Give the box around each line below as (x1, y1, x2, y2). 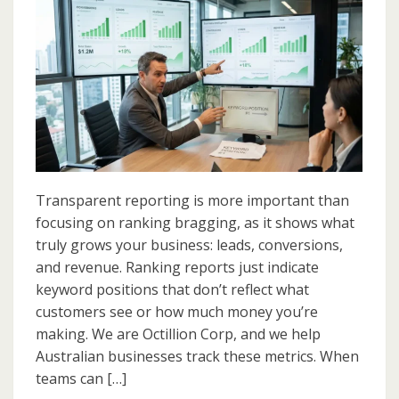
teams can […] (36, 369, 126, 389)
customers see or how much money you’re (36, 302, 318, 322)
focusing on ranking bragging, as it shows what (36, 213, 354, 233)
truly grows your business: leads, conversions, (36, 235, 343, 256)
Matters (125, 50, 170, 68)
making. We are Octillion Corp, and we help (36, 324, 321, 345)
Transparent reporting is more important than (36, 191, 349, 211)
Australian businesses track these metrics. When (36, 346, 359, 367)
